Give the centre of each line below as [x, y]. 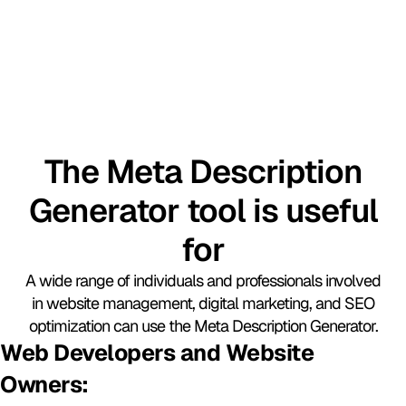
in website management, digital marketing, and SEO [203, 304]
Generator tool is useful [203, 211]
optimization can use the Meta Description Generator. [203, 326]
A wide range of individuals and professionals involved [203, 281]
